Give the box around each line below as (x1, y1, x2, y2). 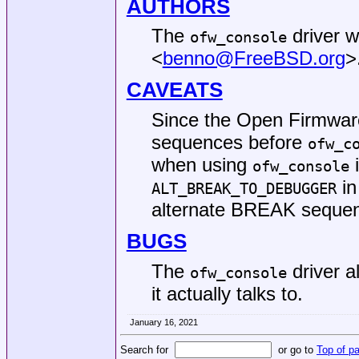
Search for (120, 343, 175, 356)
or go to (272, 343, 317, 356)
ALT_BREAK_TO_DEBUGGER (151, 179, 337, 198)
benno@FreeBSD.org (162, 47, 345, 70)
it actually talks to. (151, 282, 303, 305)
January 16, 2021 (129, 317, 198, 327)
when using (151, 153, 252, 175)
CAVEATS (126, 78, 223, 103)
